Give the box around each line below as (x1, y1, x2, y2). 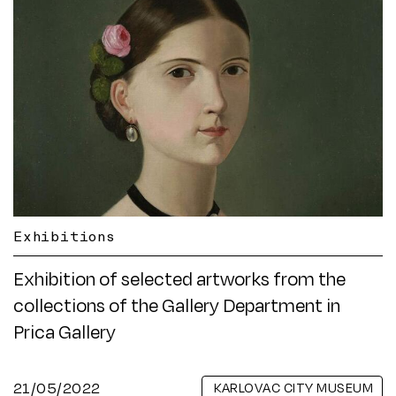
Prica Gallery (13, 317, 116, 345)
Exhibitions (13, 228, 116, 243)
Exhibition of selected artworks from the (13, 264, 346, 292)
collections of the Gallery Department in (13, 291, 340, 318)
